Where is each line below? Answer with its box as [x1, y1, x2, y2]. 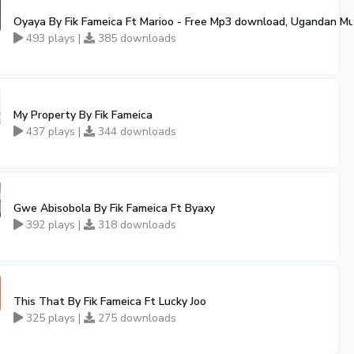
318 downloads [95, 217, 176, 232]
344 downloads [95, 124, 176, 139]
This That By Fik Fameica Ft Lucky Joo [13, 294, 206, 309]
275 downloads [95, 311, 176, 326]
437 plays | [23, 124, 84, 139]
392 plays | [23, 217, 84, 232]
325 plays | [23, 311, 84, 326]
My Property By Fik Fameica [13, 107, 153, 122]
